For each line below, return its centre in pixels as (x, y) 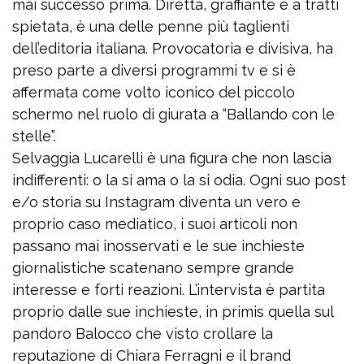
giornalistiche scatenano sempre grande (153, 268)
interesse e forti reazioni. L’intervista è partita (169, 290)
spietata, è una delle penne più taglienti (151, 26)
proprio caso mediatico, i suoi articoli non (155, 224)
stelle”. (34, 136)
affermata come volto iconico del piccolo (154, 92)
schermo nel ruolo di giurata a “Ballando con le (173, 114)
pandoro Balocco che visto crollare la (143, 334)
